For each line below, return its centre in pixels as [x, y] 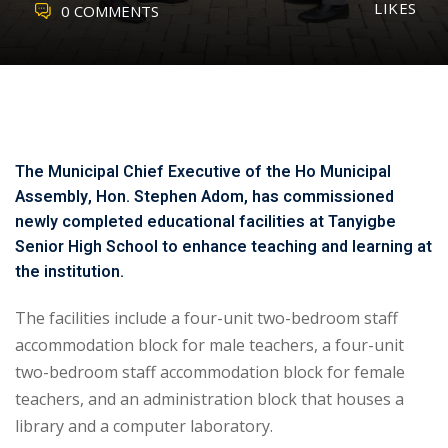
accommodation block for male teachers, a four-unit [209, 345]
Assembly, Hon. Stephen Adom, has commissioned [204, 197]
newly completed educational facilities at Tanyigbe [205, 222]
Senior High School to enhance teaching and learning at [223, 247]
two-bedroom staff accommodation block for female [210, 372]
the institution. [69, 272]
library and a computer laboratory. [144, 426]
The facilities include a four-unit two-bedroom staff [206, 318]
